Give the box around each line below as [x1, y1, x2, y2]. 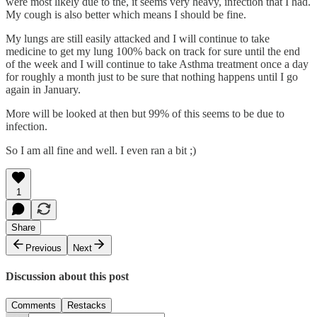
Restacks [67, 300, 106, 311]
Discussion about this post [6, 270, 129, 283]
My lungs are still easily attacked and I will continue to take [6, 32, 270, 45]
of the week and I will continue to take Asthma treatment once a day [6, 57, 309, 70]
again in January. [6, 83, 81, 96]
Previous [25, 242, 62, 253]
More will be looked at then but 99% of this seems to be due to [6, 107, 284, 120]
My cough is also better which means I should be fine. [6, 8, 246, 21]
